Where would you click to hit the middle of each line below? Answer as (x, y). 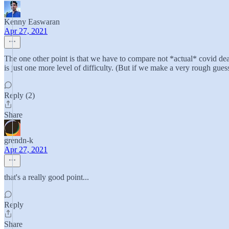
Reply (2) (19, 95)
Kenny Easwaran (32, 22)
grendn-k (19, 140)
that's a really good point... (47, 177)
